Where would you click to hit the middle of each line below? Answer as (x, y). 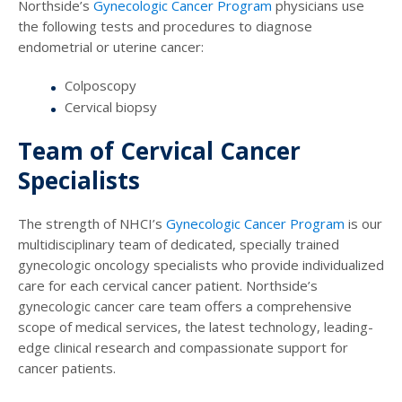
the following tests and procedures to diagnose (165, 26)
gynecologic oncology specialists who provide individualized (201, 265)
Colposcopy (100, 86)
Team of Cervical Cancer (159, 151)
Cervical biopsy (111, 107)
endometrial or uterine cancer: (111, 47)
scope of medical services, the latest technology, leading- (196, 327)
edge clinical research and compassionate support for (183, 348)
